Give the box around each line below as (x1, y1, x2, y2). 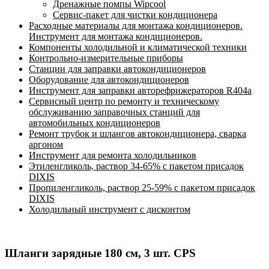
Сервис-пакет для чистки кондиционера (53, 10, 217, 20)
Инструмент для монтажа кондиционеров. (29, 31, 202, 42)
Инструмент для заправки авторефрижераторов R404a (29, 85, 252, 96)
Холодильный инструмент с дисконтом (29, 204, 190, 215)
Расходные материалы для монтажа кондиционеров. (29, 20, 243, 31)
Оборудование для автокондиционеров (29, 74, 189, 85)
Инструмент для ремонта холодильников (29, 150, 196, 161)
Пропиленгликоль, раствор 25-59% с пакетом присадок (29, 183, 255, 193)
